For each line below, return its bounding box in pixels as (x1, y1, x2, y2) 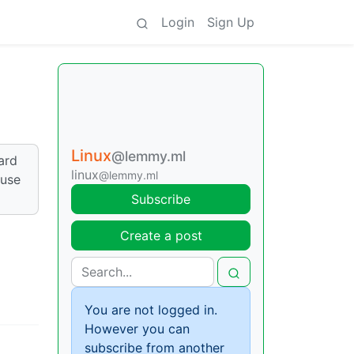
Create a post (119, 228, 202, 243)
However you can (85, 321, 190, 337)
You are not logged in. (85, 302, 217, 318)
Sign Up (207, 14, 254, 30)
